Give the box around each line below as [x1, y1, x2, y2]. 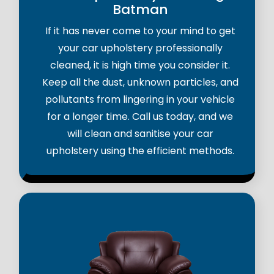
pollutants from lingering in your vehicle [45, 92, 235, 107]
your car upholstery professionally [57, 41, 223, 56]
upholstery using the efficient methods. [46, 144, 234, 158]
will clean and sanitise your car [67, 127, 213, 141]
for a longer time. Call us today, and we [47, 109, 233, 124]
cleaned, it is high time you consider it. [50, 58, 230, 73]
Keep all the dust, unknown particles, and [42, 75, 239, 90]
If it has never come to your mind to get [45, 24, 235, 39]
